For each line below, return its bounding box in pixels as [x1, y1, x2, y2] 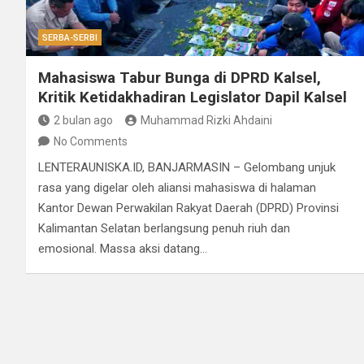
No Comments [54, 134, 128, 148]
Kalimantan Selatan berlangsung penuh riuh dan [38, 220, 290, 236]
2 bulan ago [54, 113, 113, 127]
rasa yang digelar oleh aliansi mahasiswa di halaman [38, 180, 316, 195]
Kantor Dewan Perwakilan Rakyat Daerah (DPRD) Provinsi [38, 200, 339, 215]
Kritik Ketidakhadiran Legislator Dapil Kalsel [38, 87, 347, 106]
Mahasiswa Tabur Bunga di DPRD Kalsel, [38, 67, 321, 87]
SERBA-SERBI [42, 32, 97, 43]
